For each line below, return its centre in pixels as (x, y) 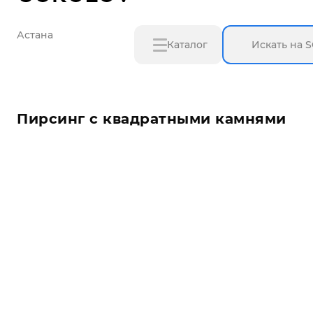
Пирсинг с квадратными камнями (152, 119)
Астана (35, 35)
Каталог (187, 45)
